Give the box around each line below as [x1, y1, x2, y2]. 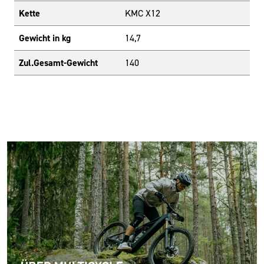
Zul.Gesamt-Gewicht [19, 57, 98, 70]
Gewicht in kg [19, 32, 71, 45]
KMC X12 [125, 7, 160, 19]
